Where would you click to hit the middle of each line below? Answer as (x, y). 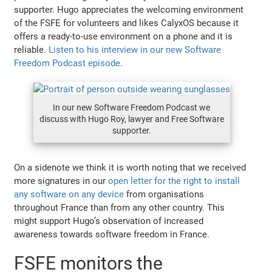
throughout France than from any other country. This (120, 207)
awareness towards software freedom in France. (112, 234)
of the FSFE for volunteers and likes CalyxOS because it (127, 23)
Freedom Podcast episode (67, 63)
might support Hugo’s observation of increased (109, 221)
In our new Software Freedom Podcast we (131, 107)
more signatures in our (61, 181)
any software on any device (69, 194)
